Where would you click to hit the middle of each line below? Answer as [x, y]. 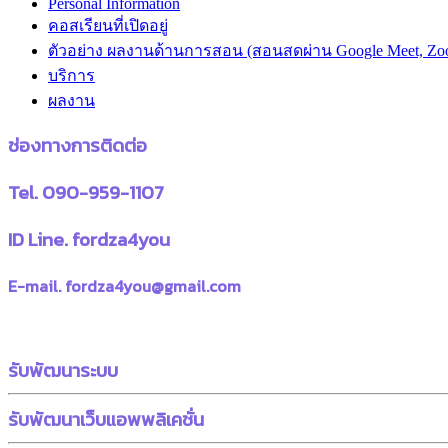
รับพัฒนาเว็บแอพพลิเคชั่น [106, 418]
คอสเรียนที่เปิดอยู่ [108, 25]
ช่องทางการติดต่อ [77, 145]
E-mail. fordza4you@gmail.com [124, 286]
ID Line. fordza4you [89, 238]
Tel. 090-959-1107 [86, 192]
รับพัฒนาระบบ [63, 370]
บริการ [71, 75]
